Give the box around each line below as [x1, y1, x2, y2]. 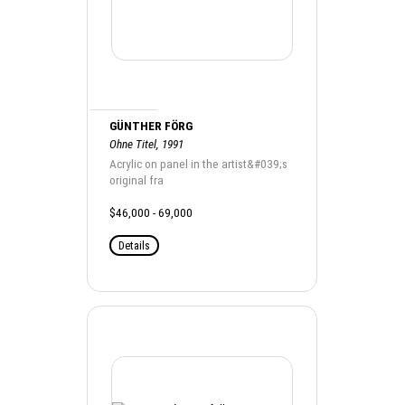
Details [118, 238, 151, 252]
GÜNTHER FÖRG [109, 118, 193, 133]
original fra [109, 173, 165, 187]
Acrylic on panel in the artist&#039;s [109, 156, 288, 171]
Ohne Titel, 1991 [109, 137, 184, 151]
